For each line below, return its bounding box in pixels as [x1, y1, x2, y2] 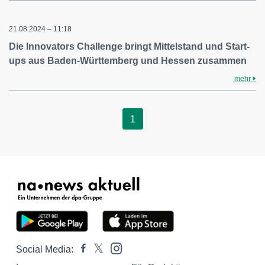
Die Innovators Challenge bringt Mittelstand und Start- [9, 41, 250, 51]
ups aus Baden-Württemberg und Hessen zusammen [9, 56, 247, 66]
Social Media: [16, 244, 73, 254]
